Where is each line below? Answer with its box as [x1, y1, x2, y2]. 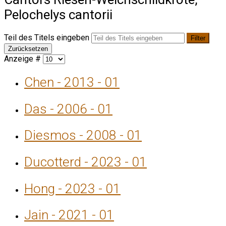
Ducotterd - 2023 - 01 [24, 154, 147, 170]
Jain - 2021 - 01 [24, 207, 114, 223]
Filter [191, 34, 205, 42]
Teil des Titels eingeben [4, 33, 91, 43]
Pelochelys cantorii [4, 7, 112, 22]
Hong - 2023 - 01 [24, 181, 121, 196]
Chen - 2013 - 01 [24, 74, 120, 90]
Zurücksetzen [8, 45, 48, 53]
